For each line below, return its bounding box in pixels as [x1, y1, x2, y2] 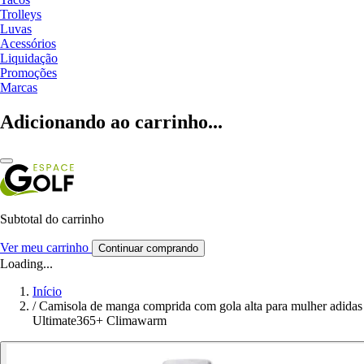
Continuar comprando [98, 241, 198, 254]
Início [32, 284, 62, 298]
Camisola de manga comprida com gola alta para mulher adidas [39, 298, 362, 313]
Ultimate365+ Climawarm [32, 313, 167, 327]
